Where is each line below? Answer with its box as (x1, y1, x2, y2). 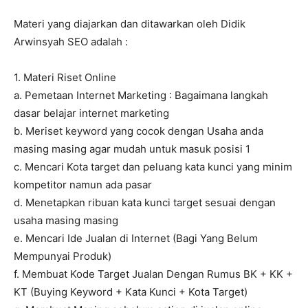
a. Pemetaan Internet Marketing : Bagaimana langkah (14, 89, 268, 102)
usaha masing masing (14, 214, 118, 228)
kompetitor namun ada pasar (14, 178, 152, 192)
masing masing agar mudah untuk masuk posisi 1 (14, 142, 250, 156)
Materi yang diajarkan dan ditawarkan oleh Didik (14, 17, 245, 31)
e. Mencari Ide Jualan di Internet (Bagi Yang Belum (14, 232, 258, 245)
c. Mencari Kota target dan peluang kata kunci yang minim (14, 160, 292, 174)
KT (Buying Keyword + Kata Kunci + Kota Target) (14, 285, 247, 299)
